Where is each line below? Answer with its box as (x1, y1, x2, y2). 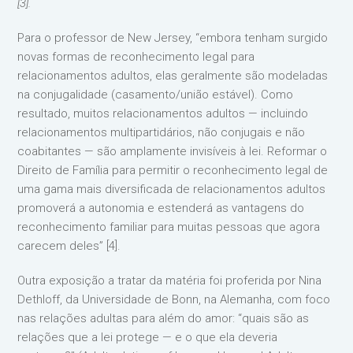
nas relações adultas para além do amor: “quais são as (17, 310, 310, 325)
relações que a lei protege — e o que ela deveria (17, 329, 278, 344)
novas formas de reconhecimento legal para (17, 49, 255, 64)
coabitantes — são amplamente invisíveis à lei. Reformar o (17, 143, 328, 158)
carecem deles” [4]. (17, 238, 121, 253)
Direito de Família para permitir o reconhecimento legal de (17, 162, 329, 177)
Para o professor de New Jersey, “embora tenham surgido (17, 30, 329, 45)
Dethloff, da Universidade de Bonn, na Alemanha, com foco (17, 292, 331, 307)
